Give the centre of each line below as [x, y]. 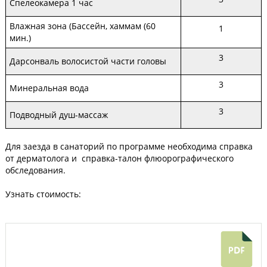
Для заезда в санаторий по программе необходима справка [129, 146]
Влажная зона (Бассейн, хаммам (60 [83, 26]
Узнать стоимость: [43, 194]
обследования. [35, 170]
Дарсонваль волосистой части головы [88, 61]
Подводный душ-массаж [59, 115]
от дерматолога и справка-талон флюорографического [119, 158]
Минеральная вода [49, 88]
